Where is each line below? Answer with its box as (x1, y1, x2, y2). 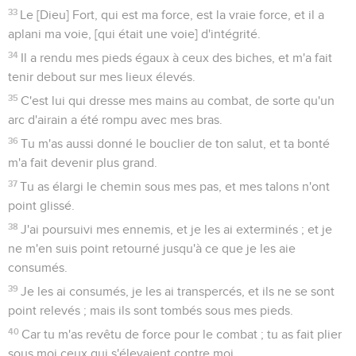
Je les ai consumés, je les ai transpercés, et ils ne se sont (21, 284, 335, 298)
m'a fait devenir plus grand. (8, 156, 157, 169)
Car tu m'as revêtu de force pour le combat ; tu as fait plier (21, 327, 342, 341)
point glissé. (8, 199, 75, 212)
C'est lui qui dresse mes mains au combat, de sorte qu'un (21, 94, 335, 107)
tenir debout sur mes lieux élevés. (8, 70, 195, 83)
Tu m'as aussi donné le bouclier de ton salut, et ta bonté (21, 137, 331, 150)
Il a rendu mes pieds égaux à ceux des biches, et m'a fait (21, 51, 333, 64)
